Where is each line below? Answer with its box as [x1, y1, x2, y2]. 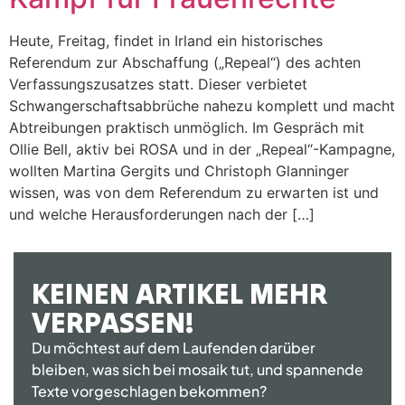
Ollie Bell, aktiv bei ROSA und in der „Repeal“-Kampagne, [9, 140, 395, 159]
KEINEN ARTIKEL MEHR [32, 274, 327, 312]
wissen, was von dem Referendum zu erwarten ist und [9, 184, 379, 202]
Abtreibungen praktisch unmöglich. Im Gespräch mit [9, 118, 364, 137]
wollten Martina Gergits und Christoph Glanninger [9, 162, 349, 181]
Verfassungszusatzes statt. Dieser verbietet [9, 75, 307, 94]
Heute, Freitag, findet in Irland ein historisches [9, 32, 323, 51]
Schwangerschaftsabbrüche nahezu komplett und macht [9, 97, 395, 116]
